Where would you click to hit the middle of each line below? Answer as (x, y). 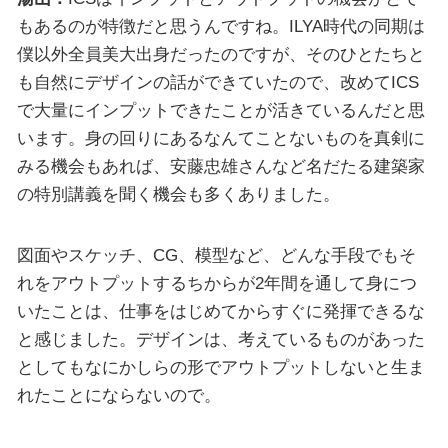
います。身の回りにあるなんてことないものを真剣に (220, 137)
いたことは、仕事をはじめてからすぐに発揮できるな (220, 311)
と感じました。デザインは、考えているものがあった (220, 339)
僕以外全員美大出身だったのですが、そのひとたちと (220, 53)
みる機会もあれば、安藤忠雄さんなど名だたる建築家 (220, 165)
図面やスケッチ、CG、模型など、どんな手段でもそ (216, 255)
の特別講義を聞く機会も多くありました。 (178, 193)
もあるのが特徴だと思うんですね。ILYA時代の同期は (220, 25)
